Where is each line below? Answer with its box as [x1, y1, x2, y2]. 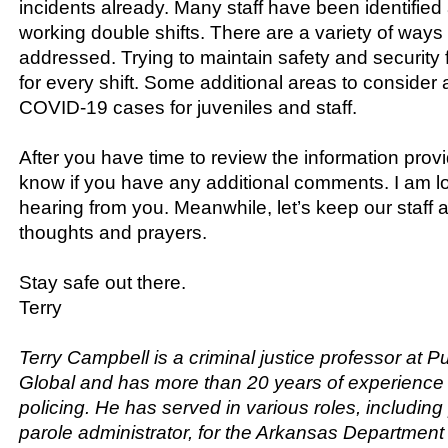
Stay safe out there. [19, 271, 186, 293]
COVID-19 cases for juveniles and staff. [19, 96, 357, 118]
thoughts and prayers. [19, 221, 207, 243]
